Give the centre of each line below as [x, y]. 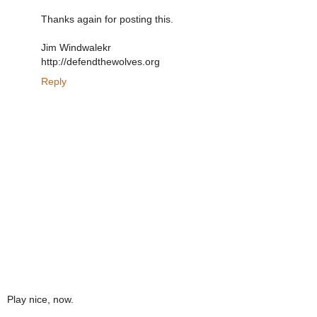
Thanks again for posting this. [107, 19]
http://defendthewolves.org [100, 62]
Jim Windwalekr [76, 48]
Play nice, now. [40, 299]
